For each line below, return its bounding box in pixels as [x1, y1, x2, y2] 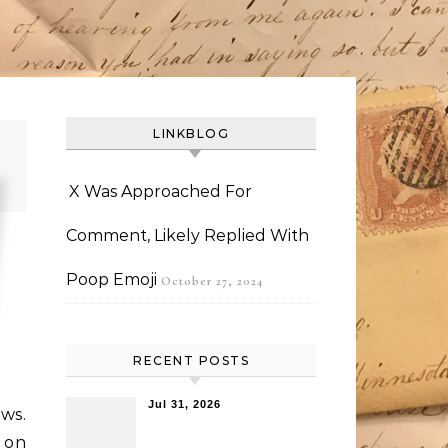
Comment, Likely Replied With [66, 226, 309, 245]
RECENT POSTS [133, 353, 249, 368]
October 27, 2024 [161, 274, 263, 288]
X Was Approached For [69, 182, 252, 201]
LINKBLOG [153, 126, 229, 141]
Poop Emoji [66, 270, 157, 289]
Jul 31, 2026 [148, 398, 221, 410]
